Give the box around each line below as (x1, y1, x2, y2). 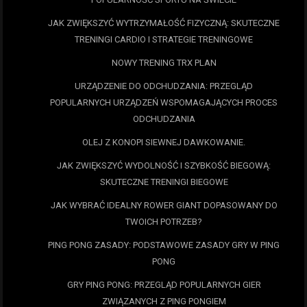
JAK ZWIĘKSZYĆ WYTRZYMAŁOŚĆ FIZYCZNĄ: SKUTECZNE (48, 18, 280, 29)
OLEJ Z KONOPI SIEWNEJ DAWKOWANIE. (82, 137, 245, 148)
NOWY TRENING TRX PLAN (111, 58, 217, 69)
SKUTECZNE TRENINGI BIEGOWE (99, 177, 228, 188)
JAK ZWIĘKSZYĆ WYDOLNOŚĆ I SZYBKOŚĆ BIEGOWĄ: (57, 160, 271, 171)
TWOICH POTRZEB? (125, 217, 202, 228)
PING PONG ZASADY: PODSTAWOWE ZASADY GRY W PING (48, 240, 280, 251)
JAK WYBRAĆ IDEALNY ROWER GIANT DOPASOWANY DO (50, 200, 278, 211)
